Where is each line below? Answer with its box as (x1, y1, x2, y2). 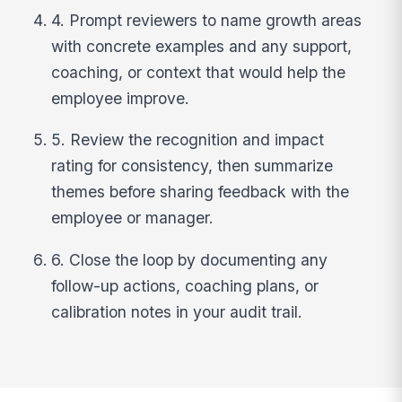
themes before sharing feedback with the (51, 182, 350, 202)
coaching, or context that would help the (51, 62, 346, 82)
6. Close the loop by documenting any (51, 249, 328, 269)
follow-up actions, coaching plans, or (51, 275, 319, 295)
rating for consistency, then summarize (51, 156, 334, 176)
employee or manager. (51, 208, 214, 228)
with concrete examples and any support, (51, 36, 353, 56)
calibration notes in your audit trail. (51, 301, 303, 321)
